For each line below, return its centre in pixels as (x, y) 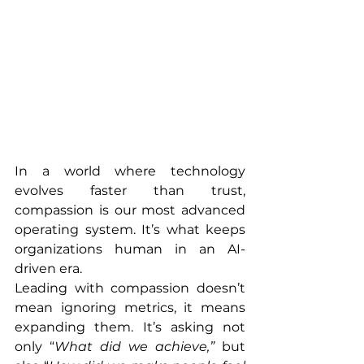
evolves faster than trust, (130, 190)
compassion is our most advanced (130, 210)
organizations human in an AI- (130, 249)
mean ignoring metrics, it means (130, 307)
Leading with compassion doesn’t (130, 288)
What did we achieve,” (134, 346)
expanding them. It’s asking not (130, 327)
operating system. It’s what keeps (130, 229)
